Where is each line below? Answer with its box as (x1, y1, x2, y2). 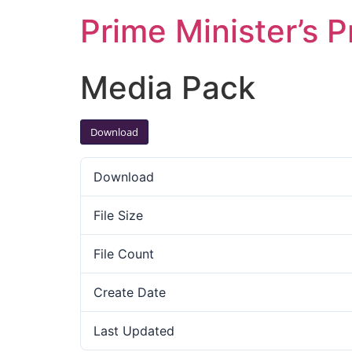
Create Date (93, 284, 166, 300)
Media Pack (80, 68, 255, 107)
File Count (93, 246, 154, 262)
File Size (93, 207, 143, 223)
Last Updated (93, 323, 174, 339)
